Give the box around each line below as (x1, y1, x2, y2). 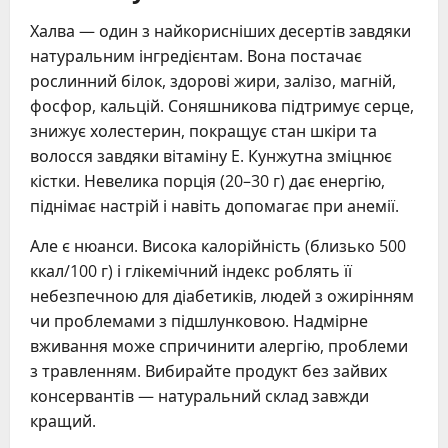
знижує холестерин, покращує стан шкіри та (30, 119, 377, 142)
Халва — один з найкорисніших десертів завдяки (30, 19, 411, 42)
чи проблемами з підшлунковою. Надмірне (30, 309, 368, 332)
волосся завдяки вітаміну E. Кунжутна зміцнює (30, 144, 392, 167)
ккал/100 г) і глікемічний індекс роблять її (30, 259, 352, 282)
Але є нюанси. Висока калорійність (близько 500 (30, 234, 406, 257)
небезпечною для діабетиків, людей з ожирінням (30, 284, 414, 307)
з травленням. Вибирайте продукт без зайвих (30, 359, 387, 382)
